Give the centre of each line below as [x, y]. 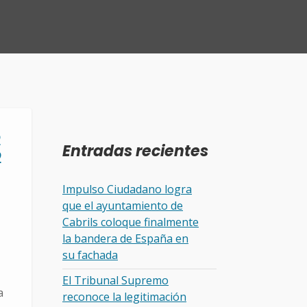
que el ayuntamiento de [123, 205]
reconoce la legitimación [124, 297]
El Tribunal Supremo [115, 281]
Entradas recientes [135, 151]
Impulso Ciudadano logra [127, 189]
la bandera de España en [125, 238]
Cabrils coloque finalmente [131, 222]
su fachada [90, 255]
